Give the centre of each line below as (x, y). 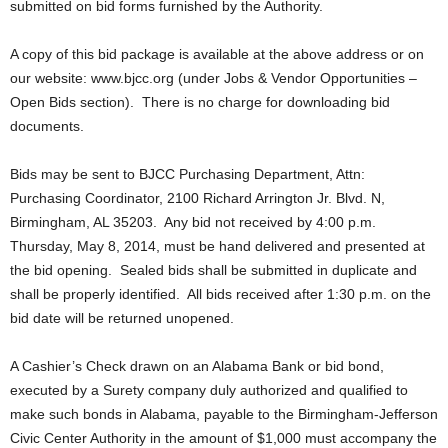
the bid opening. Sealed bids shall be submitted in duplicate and (213, 270)
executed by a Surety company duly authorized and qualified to (209, 390)
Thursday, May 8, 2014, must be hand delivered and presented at (217, 246)
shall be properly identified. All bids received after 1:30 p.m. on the (220, 294)
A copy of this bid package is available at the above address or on (217, 54)
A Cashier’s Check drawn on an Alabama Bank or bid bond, (197, 366)
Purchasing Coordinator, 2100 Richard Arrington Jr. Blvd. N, (197, 198)
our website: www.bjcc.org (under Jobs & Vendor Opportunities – (213, 78)
